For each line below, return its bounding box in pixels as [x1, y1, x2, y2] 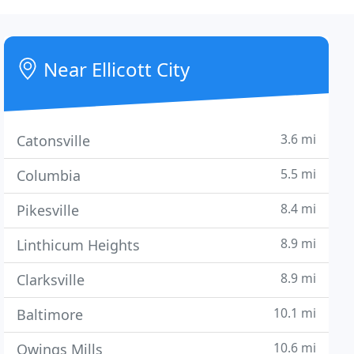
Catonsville [17, 131, 91, 150]
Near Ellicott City [39, 56, 190, 82]
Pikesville [17, 201, 80, 220]
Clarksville [17, 270, 85, 289]
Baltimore [17, 305, 84, 324]
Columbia [17, 166, 81, 185]
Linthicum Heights [17, 235, 141, 254]
